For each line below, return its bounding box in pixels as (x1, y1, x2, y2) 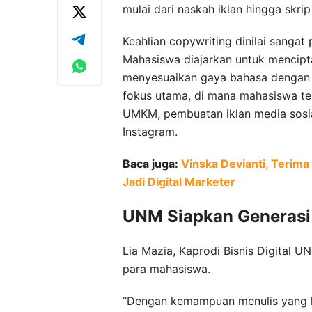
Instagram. (123, 124, 178, 139)
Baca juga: (123, 156, 181, 171)
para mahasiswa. (123, 261, 210, 276)
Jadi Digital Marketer (123, 174, 235, 189)
